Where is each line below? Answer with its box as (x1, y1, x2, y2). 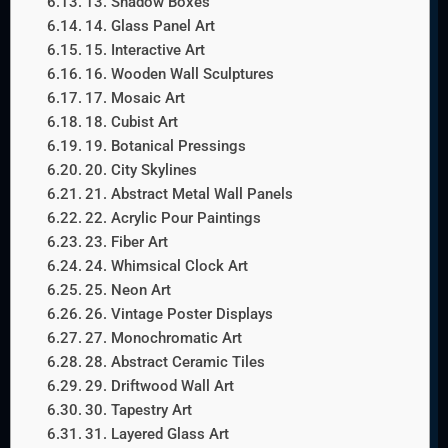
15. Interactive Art (84, 41, 205, 60)
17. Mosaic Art (84, 89, 185, 108)
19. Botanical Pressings (84, 137, 246, 156)
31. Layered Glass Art (84, 425, 229, 444)
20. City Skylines (84, 161, 197, 180)
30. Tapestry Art (84, 401, 192, 420)
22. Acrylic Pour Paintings (84, 209, 261, 228)
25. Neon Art (84, 281, 171, 300)
